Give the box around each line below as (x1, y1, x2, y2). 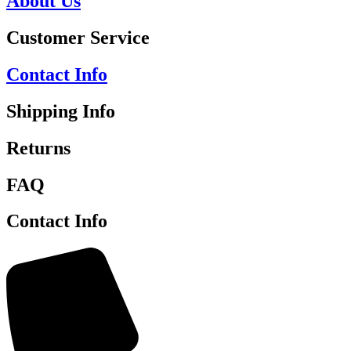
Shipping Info (6, 100, 115, 121)
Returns (6, 137, 71, 158)
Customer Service (6, 27, 150, 48)
